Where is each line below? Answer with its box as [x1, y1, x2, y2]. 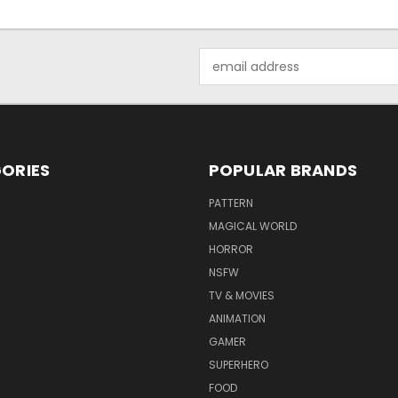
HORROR [208, 242, 253, 258]
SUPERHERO [208, 357, 268, 373]
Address [199, 67, 248, 85]
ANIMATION [208, 311, 266, 327]
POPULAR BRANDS [208, 159, 357, 182]
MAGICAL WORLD [208, 219, 297, 235]
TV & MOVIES [208, 288, 275, 304]
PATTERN [208, 195, 253, 211]
